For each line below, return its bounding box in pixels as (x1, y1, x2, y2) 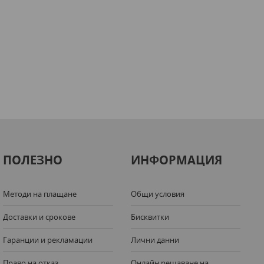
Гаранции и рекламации (2, 235, 93, 246)
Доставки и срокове (2, 212, 75, 223)
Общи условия (130, 189, 184, 200)
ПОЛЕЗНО (2, 151, 62, 169)
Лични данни (130, 235, 179, 246)
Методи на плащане (2, 189, 77, 200)
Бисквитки (130, 212, 169, 223)
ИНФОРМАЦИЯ (130, 151, 222, 169)
